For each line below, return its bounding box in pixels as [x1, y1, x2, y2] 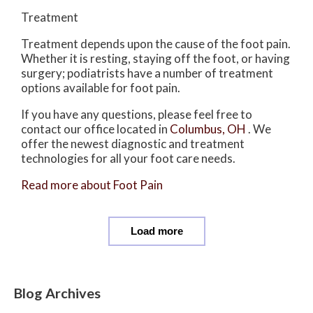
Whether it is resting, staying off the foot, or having [21, 50, 290, 66]
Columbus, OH [170, 121, 246, 136]
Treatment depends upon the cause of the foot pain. [21, 36, 291, 51]
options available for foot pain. [21, 80, 180, 95]
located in [115, 121, 170, 136]
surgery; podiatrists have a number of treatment [21, 65, 273, 80]
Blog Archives [14, 284, 101, 301]
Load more [130, 224, 183, 237]
